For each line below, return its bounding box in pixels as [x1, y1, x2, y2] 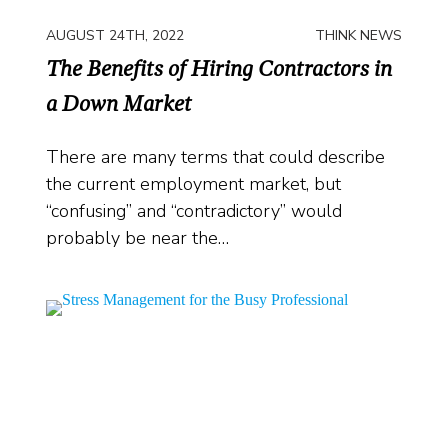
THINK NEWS [315, 25, 402, 45]
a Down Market [46, 90, 192, 117]
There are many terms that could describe [46, 145, 385, 170]
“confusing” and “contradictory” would [46, 199, 342, 224]
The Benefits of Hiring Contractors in [46, 55, 392, 82]
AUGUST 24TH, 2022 [46, 25, 184, 45]
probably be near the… [46, 226, 229, 251]
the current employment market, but [46, 172, 341, 197]
